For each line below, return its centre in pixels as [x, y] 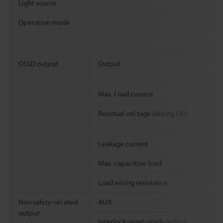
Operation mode [44, 22]
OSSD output [38, 63]
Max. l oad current [126, 94]
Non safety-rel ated [48, 202]
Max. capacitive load [130, 163]
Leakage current [123, 143]
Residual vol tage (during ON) [143, 113]
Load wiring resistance [133, 182]
